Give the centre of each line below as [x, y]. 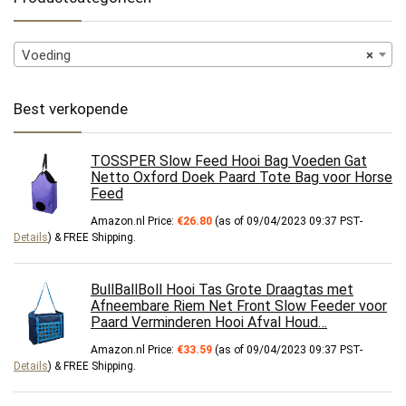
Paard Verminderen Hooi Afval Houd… [209, 322]
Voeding [46, 55]
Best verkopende [71, 108]
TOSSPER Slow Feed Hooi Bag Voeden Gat [229, 160]
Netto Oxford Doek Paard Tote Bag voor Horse [242, 177]
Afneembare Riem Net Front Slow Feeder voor [239, 305]
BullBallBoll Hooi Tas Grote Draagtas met [222, 289]
